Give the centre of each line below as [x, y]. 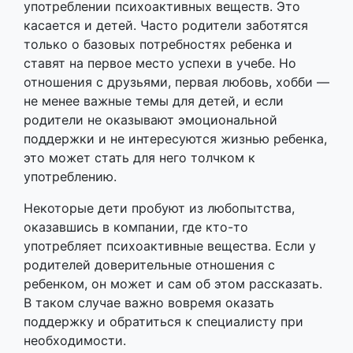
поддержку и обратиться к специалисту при [163, 321]
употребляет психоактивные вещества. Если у [170, 246]
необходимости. [75, 340]
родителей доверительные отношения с [149, 265]
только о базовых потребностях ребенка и [158, 44]
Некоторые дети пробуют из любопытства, [159, 208]
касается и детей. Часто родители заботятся [166, 25]
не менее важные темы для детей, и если [154, 101]
